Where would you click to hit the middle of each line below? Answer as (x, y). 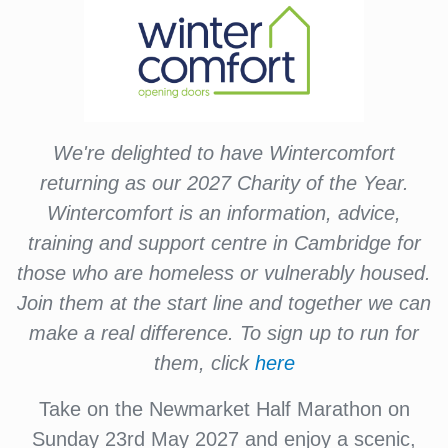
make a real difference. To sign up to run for (224, 333)
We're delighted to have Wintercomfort (224, 153)
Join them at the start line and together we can (224, 303)
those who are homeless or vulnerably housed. (224, 273)
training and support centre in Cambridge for (224, 243)
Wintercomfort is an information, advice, (224, 213)
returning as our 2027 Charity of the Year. (224, 183)
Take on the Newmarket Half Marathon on (224, 409)
